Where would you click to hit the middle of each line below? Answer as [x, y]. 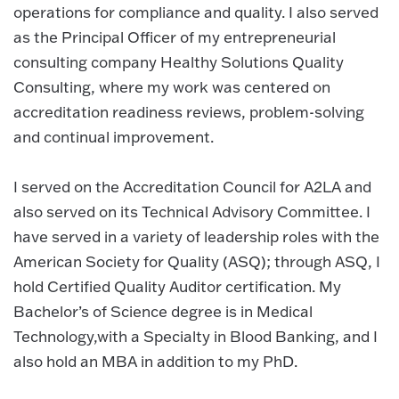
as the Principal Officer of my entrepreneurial [175, 37]
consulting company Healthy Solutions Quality [179, 62]
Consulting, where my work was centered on [172, 87]
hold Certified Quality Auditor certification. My [177, 286]
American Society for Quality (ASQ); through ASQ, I [197, 261]
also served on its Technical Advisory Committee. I [192, 212]
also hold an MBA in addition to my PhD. [155, 361]
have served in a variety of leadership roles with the [196, 236]
